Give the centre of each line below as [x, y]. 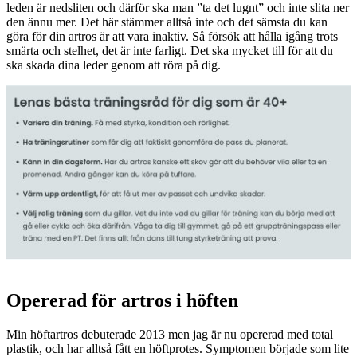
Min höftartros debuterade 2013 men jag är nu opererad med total [170, 335]
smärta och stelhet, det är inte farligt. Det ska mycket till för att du [170, 51]
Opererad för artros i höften [122, 301]
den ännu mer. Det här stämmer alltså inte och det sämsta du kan [167, 22]
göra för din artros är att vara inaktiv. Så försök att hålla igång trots [172, 37]
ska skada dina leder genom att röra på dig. [114, 65]
